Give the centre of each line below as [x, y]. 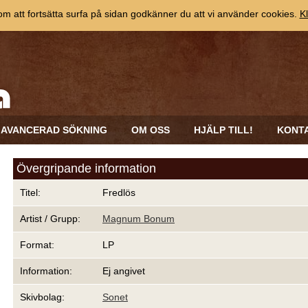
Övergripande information [86, 168]
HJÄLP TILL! [223, 130]
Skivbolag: [42, 297]
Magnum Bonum [139, 219]
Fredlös [119, 192]
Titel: [30, 192]
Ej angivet [124, 271]
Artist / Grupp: [50, 219]
